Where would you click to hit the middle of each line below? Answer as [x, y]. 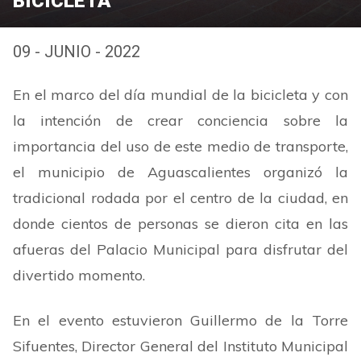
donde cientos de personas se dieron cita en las [180, 224]
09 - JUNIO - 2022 [77, 52]
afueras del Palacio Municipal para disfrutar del [180, 249]
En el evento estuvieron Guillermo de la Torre [180, 320]
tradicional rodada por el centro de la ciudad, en [180, 198]
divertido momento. [79, 275]
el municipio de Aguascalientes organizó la [180, 172]
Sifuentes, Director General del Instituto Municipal [180, 346]
